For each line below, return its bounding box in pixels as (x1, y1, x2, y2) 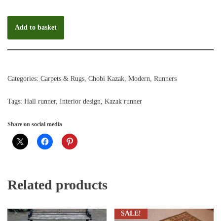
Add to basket (15, 23, 57, 31)
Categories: (7, 74, 40, 82)
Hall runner (24, 97, 56, 105)
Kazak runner (105, 97, 142, 105)
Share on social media (7, 120, 62, 128)
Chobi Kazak (88, 74, 124, 82)
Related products (7, 177, 108, 192)
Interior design (60, 97, 101, 105)
